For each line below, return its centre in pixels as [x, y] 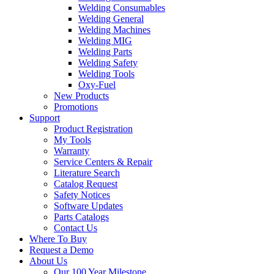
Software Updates [88, 206]
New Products [81, 95]
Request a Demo [61, 250]
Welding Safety [108, 62]
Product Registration [93, 128]
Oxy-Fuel [97, 84]
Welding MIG [105, 40]
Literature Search [87, 172]
